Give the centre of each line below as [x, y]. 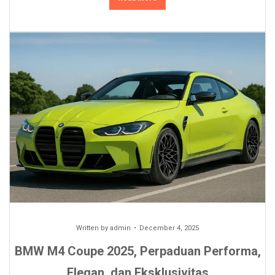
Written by [93, 228]
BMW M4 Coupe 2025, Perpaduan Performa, [137, 251]
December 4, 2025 [169, 228]
